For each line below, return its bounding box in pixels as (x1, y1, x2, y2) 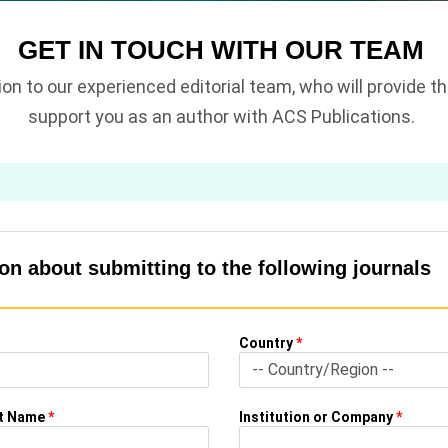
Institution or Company (238, 409, 393, 425)
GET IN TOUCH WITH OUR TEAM (18, 35, 425, 65)
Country (238, 335, 293, 351)
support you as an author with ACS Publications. (27, 106, 415, 127)
